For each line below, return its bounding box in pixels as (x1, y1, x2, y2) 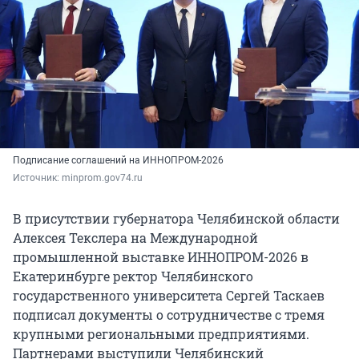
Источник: (13, 172, 62, 184)
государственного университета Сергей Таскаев (13, 287, 325, 305)
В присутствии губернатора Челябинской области (13, 210, 340, 228)
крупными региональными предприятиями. (13, 325, 309, 343)
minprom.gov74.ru (62, 172, 143, 184)
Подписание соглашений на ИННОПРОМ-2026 (13, 155, 224, 167)
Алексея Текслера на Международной (13, 229, 258, 247)
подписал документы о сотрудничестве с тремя (13, 306, 325, 324)
